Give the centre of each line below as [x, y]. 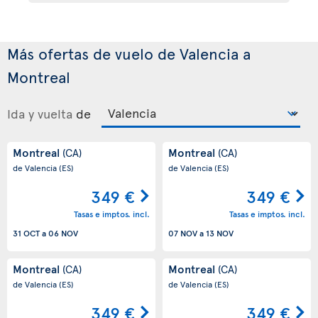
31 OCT [26, 233]
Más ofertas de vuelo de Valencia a [129, 53]
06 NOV [63, 233]
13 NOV [220, 233]
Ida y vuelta [40, 113]
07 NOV [183, 233]
